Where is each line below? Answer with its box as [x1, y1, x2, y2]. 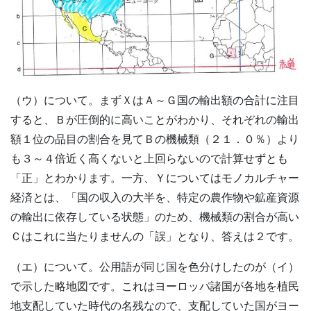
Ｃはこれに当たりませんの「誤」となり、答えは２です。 [10, 230, 299, 242]
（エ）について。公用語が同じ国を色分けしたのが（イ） [10, 260, 299, 273]
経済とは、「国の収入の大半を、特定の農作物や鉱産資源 [10, 191, 299, 203]
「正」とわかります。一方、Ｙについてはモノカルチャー [10, 171, 299, 184]
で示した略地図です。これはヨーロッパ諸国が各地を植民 [10, 280, 299, 292]
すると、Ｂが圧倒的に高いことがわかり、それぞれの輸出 [10, 113, 299, 126]
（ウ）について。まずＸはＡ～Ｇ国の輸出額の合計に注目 [10, 94, 299, 106]
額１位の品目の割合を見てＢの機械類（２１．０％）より [10, 133, 299, 145]
